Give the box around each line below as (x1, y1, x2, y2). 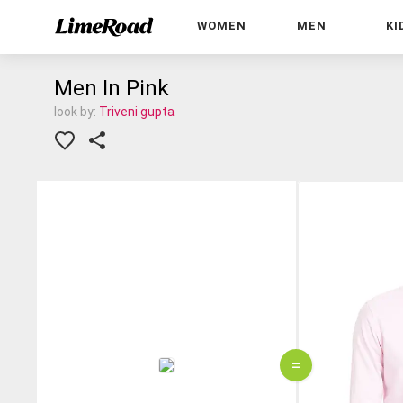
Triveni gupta (99, 104, 175, 119)
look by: (54, 104, 99, 119)
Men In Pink (54, 76, 169, 101)
